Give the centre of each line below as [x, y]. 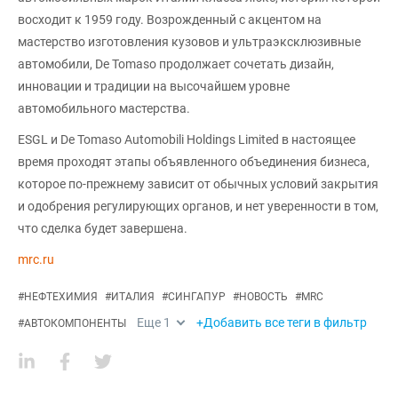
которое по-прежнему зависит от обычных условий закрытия [198, 183]
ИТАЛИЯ [133, 296]
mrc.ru [36, 259]
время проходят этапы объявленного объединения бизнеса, [194, 161]
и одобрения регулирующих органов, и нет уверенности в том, [198, 206]
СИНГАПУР [197, 296]
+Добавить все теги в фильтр [282, 322]
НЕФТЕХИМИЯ [61, 296]
